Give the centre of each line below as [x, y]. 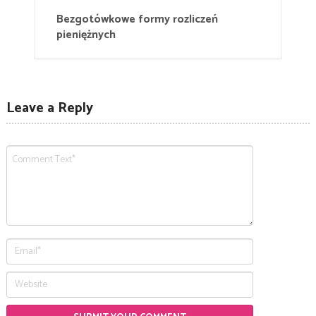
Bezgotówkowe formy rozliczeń [137, 20]
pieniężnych [86, 35]
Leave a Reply [49, 109]
